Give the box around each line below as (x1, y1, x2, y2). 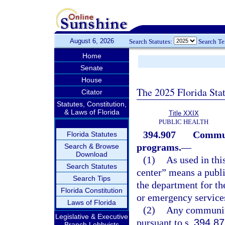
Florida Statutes (66, 130, 117, 138)
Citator (81, 88, 102, 96)
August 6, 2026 (69, 37, 114, 45)
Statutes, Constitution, (57, 100, 127, 108)
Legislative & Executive (55, 212, 128, 220)
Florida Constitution (61, 186, 123, 194)
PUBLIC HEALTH (159, 118, 208, 126)
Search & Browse (64, 142, 119, 150)
